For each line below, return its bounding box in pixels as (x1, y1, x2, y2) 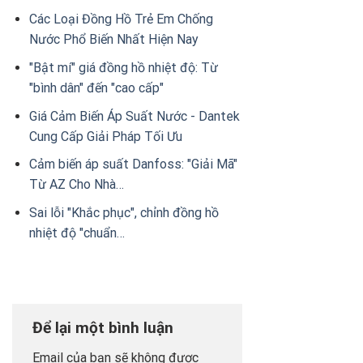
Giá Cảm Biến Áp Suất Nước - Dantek (28, 108, 240, 124)
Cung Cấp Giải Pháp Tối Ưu (28, 128, 182, 144)
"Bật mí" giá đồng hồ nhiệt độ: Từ (28, 60, 218, 76)
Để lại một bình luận (32, 318, 177, 337)
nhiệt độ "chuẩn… (28, 224, 125, 241)
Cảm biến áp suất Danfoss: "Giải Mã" (28, 156, 237, 173)
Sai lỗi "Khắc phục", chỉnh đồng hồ (28, 204, 219, 220)
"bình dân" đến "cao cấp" (28, 80, 164, 96)
